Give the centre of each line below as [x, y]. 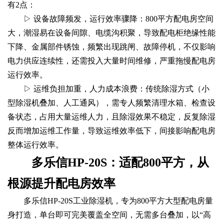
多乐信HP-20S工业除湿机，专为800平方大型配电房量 [118, 200]
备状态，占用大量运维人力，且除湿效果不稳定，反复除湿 [111, 116]
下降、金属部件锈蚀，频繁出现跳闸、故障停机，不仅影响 [111, 46]
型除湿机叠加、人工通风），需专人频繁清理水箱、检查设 [111, 102]
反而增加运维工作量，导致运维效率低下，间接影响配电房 [111, 130]
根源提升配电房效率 [61, 183]
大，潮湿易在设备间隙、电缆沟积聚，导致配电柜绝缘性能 [111, 32]
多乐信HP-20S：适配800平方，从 [120, 162]
